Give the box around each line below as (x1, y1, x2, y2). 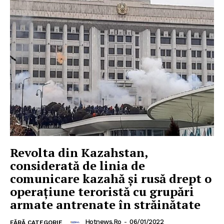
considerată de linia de (10, 157, 145, 173)
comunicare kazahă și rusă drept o (10, 170, 211, 186)
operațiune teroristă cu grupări (10, 183, 194, 199)
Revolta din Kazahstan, (10, 144, 148, 160)
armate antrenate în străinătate (10, 196, 200, 212)
